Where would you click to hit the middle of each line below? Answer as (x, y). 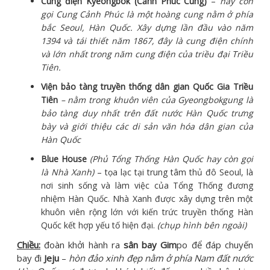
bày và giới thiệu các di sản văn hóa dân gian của (147, 127)
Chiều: (29, 245)
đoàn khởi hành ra (82, 245)
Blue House (64, 159)
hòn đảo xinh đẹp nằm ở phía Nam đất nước (161, 258)
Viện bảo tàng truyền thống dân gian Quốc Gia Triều (147, 87)
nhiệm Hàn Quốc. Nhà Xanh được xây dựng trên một (147, 199)
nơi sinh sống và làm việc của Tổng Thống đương (147, 186)
